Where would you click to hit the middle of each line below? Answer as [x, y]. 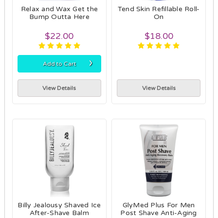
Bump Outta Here [59, 17]
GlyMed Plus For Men [159, 205]
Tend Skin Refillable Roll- [159, 9]
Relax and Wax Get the [59, 9]
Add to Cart [59, 64]
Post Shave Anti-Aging [159, 213]
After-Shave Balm [59, 213]
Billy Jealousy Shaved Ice [59, 205]
